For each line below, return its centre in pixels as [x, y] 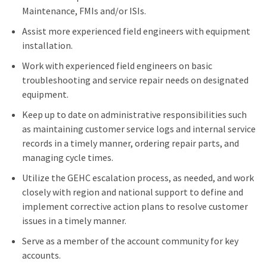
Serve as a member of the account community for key [130, 241]
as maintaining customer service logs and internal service [139, 129]
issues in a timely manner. [74, 221]
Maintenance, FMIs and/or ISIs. [84, 11]
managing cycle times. [67, 158]
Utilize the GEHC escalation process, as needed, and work [138, 178]
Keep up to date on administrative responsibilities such [134, 115]
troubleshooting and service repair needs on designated [135, 80]
